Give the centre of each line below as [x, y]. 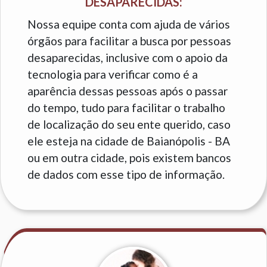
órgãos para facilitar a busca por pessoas [129, 41]
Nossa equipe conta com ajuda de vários [129, 24]
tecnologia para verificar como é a [113, 74]
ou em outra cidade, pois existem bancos [129, 158]
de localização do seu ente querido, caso [129, 125]
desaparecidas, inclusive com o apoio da [128, 58]
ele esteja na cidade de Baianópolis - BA [129, 141]
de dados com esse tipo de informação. [126, 175]
